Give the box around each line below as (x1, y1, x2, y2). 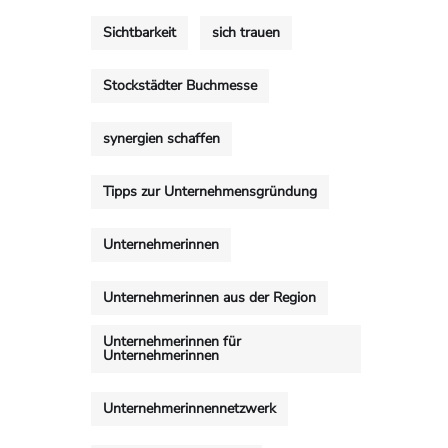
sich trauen (212, 23, 280, 42)
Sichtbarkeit (103, 23, 176, 42)
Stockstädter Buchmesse (103, 76, 257, 95)
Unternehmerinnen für (103, 332, 241, 351)
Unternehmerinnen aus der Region (103, 288, 316, 307)
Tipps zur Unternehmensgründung (103, 182, 317, 201)
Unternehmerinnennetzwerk (103, 399, 276, 418)
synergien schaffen (103, 129, 220, 148)
